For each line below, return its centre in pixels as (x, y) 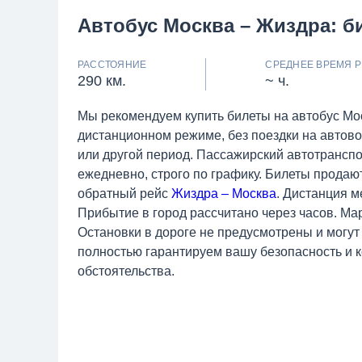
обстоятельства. (126, 271)
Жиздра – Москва (224, 194)
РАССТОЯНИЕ (112, 65)
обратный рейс (124, 194)
